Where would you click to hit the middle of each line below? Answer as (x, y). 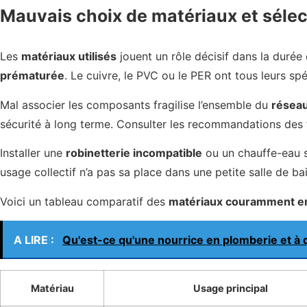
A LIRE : (35, 240)
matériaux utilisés (69, 57)
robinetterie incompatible (134, 153)
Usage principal (231, 288)
